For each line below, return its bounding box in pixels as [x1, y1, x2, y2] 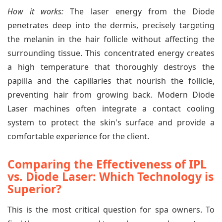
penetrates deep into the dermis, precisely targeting [7, 19, 215, 31]
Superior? [7, 180, 61, 197]
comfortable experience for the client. [7, 130, 149, 142]
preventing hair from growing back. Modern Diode [7, 89, 215, 100]
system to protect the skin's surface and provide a [7, 116, 215, 128]
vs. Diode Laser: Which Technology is [7, 168, 214, 184]
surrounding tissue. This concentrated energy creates [7, 47, 215, 58]
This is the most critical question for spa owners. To [7, 204, 215, 215]
